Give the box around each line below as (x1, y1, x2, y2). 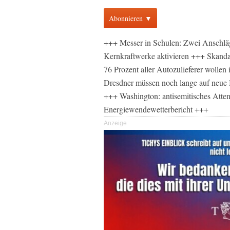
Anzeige (104, 120, 127, 127)
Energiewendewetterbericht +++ (104, 104, 208, 114)
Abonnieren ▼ (109, 13, 152, 23)
